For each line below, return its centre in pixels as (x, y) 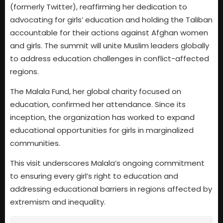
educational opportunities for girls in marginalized (102, 130)
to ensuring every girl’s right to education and (94, 176)
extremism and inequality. (58, 202)
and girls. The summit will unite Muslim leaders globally (110, 45)
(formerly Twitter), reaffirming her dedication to (99, 6)
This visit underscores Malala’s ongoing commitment (107, 163)
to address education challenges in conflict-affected (110, 58)
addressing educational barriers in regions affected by (111, 189)
